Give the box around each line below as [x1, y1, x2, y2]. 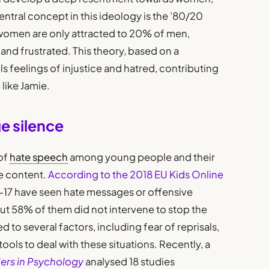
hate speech [10, 150, 68, 163]
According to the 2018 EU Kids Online [46, 168, 224, 181]
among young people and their [68, 150, 216, 163]
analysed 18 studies [83, 255, 175, 268]
